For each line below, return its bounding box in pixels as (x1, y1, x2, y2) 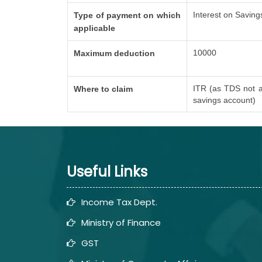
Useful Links (67, 162, 147, 182)
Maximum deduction (74, 49, 156, 58)
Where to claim (74, 84, 133, 94)
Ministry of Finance (81, 216, 161, 229)
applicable (74, 23, 116, 33)
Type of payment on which (74, 11, 181, 20)
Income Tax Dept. (81, 196, 157, 209)
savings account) (193, 95, 256, 105)
